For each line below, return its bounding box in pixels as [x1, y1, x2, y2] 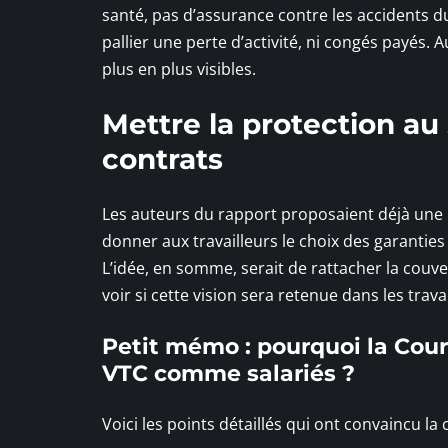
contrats [102, 141, 223, 176]
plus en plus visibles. [102, 57, 256, 80]
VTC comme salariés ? [102, 359, 355, 387]
